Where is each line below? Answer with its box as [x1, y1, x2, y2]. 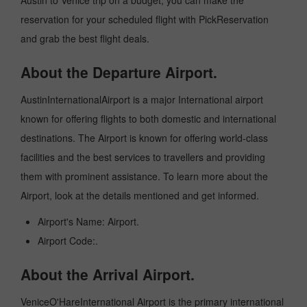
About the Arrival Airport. [21, 264, 195, 284]
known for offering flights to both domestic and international [21, 112, 276, 125]
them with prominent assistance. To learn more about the [21, 169, 268, 183]
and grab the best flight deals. [21, 32, 152, 45]
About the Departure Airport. [21, 62, 217, 82]
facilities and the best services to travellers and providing [21, 150, 265, 164]
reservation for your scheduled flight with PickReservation [21, 12, 269, 26]
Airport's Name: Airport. [38, 214, 139, 228]
